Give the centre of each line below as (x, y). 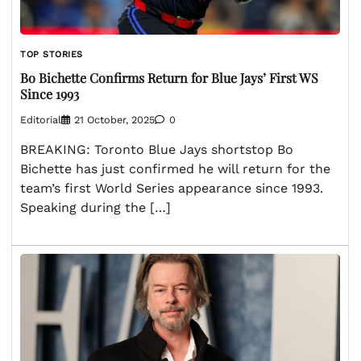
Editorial (41, 119)
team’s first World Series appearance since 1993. (172, 188)
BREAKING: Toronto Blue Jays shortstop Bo (157, 149)
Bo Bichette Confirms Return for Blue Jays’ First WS (169, 77)
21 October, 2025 (114, 119)
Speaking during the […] (95, 207)
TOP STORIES (52, 55)
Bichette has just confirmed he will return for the (175, 168)
